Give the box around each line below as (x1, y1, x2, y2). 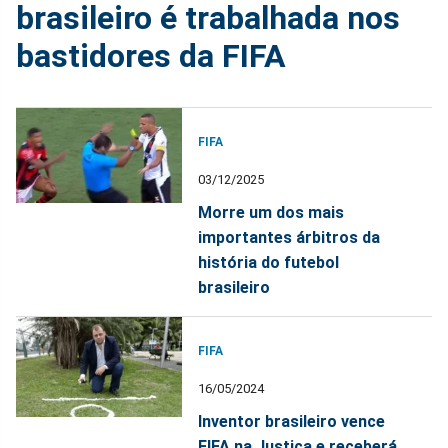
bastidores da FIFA (16, 37, 286, 76)
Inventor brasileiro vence (198, 412, 386, 432)
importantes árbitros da (198, 228, 381, 248)
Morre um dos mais (198, 203, 345, 223)
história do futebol (198, 253, 340, 273)
